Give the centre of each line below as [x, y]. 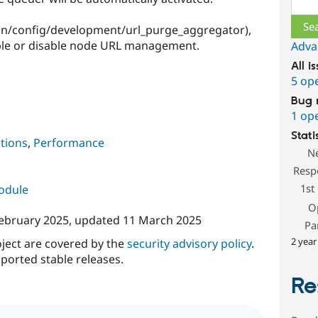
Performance [68, 143]
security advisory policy [189, 244]
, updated [95, 220]
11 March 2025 [162, 220]
